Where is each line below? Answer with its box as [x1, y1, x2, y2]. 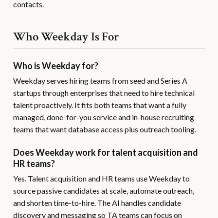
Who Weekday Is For [13, 29, 119, 45]
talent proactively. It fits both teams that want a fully [13, 100, 186, 109]
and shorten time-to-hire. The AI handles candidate [13, 198, 181, 207]
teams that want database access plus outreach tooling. [13, 125, 196, 134]
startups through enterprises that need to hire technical [13, 88, 195, 97]
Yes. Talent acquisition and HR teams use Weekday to [13, 174, 190, 183]
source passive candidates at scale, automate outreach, [13, 186, 194, 195]
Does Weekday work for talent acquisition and [13, 147, 198, 158]
